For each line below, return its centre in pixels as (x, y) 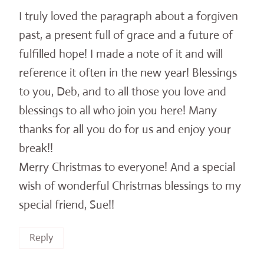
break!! (36, 148)
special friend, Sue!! (67, 204)
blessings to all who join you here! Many (118, 110)
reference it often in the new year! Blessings (128, 72)
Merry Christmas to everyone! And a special (127, 167)
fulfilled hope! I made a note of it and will (121, 54)
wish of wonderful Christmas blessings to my (130, 186)
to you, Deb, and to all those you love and (123, 91)
